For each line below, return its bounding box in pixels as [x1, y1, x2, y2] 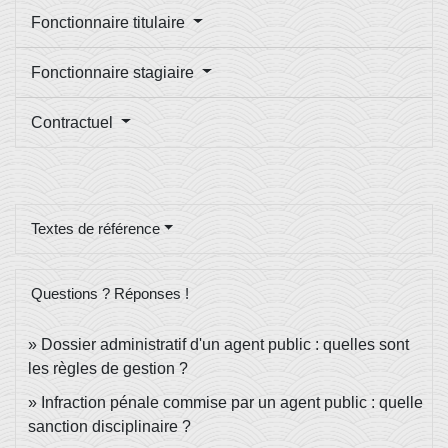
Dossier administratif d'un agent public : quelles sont [41, 335, 409, 353]
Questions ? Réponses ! [31, 284, 189, 302]
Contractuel [31, 113, 117, 131]
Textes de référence [31, 219, 160, 237]
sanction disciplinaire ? [28, 417, 191, 435]
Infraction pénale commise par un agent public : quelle [41, 393, 423, 411]
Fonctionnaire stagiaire [31, 63, 198, 81]
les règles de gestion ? [28, 359, 188, 377]
